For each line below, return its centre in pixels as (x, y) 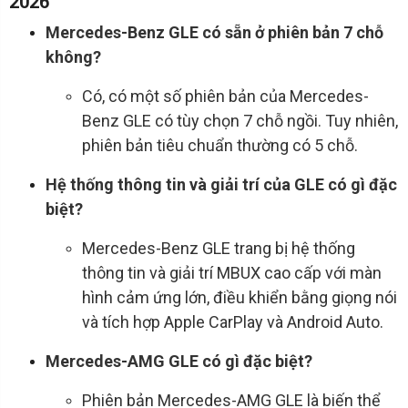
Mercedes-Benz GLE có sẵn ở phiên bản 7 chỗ (214, 33)
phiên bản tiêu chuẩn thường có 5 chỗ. (220, 146)
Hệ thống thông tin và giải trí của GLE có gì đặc (221, 185)
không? (73, 57)
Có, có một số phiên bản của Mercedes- (225, 97)
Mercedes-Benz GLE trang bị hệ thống (219, 249)
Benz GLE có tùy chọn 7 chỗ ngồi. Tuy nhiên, (240, 121)
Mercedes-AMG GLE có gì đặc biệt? (179, 362)
